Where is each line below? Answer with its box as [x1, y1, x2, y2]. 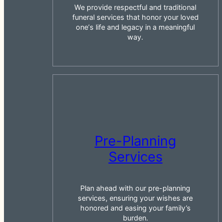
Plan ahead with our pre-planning [80, 183, 191, 192]
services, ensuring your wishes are [78, 193, 193, 202]
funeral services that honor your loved [72, 13, 199, 22]
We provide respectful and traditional [74, 3, 197, 12]
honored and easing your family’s [80, 203, 191, 212]
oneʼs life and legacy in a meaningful [76, 23, 195, 32]
